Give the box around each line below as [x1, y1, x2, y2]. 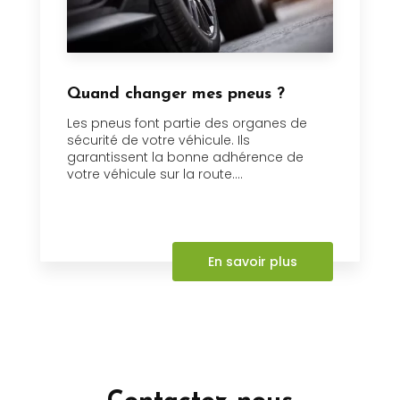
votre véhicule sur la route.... [67, 165, 243, 184]
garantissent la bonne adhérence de [67, 148, 304, 167]
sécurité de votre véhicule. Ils [67, 131, 250, 150]
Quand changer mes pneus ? [67, 86, 285, 104]
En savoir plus [208, 253, 297, 271]
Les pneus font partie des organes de [67, 114, 307, 133]
